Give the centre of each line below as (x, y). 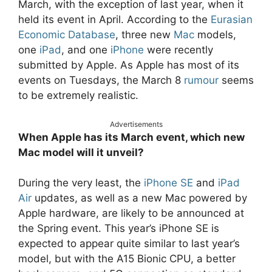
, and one (86, 50)
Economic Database (67, 35)
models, (215, 35)
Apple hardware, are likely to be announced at (131, 213)
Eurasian (232, 20)
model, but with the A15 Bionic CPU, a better (127, 259)
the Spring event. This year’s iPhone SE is (119, 229)
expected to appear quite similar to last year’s (129, 244)
